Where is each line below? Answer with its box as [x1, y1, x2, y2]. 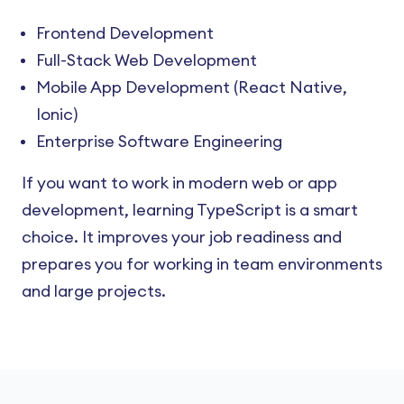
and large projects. [22, 283, 166, 299]
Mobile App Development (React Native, [36, 79, 347, 96]
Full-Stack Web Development [36, 52, 257, 69]
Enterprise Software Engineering [36, 133, 282, 150]
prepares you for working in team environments [22, 256, 382, 272]
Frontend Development [36, 25, 214, 41]
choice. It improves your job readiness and [22, 229, 342, 245]
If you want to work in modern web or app [22, 175, 337, 191]
